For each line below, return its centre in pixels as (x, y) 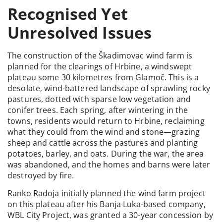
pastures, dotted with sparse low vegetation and (99, 99)
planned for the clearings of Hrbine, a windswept (100, 66)
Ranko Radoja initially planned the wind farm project (107, 194)
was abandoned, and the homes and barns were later (109, 164)
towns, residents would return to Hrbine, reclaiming (106, 121)
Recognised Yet (68, 13)
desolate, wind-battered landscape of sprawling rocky (109, 88)
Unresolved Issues (80, 32)
